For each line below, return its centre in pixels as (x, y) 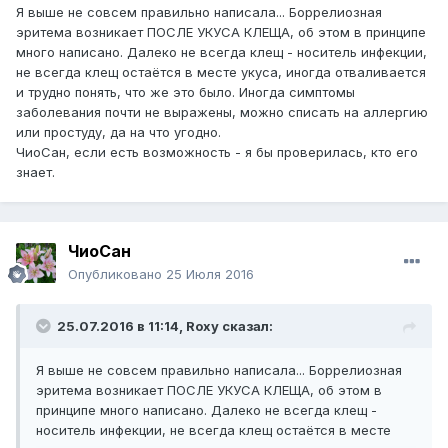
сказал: (246, 326)
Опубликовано (117, 274)
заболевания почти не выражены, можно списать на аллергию (222, 112)
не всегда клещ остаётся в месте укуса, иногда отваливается (221, 72)
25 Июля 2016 (210, 274)
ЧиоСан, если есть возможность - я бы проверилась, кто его (217, 152)
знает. (37, 172)
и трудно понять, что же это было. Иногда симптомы (185, 92)
